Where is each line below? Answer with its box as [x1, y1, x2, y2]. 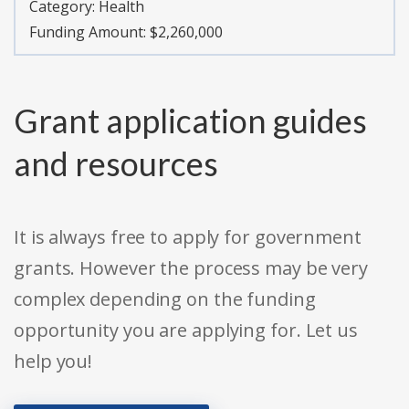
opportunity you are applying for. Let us [14, 318, 358, 343]
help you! [14, 349, 93, 374]
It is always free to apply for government [14, 225, 362, 250]
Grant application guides [14, 100, 367, 142]
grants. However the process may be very [14, 256, 369, 281]
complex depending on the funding [14, 287, 316, 312]
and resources [14, 143, 218, 184]
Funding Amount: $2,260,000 [29, 22, 223, 43]
